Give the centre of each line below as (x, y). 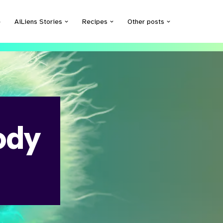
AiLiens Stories (38, 21)
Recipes (95, 21)
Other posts (146, 21)
